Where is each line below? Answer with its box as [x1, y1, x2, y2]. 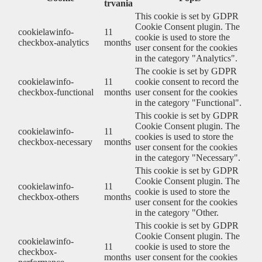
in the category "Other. [135, 207, 219, 218]
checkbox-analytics [18, 37, 89, 47]
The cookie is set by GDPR [135, 65, 237, 76]
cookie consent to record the [135, 76, 239, 87]
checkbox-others [18, 191, 79, 202]
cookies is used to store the [135, 131, 233, 142]
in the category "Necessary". [135, 152, 240, 163]
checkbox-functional [18, 87, 94, 97]
